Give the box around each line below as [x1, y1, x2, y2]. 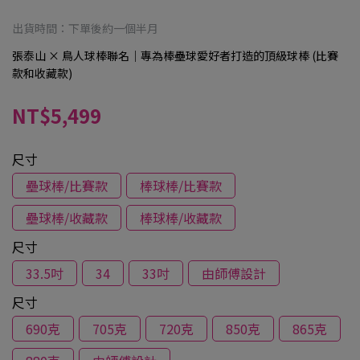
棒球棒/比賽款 [140, 176, 222, 195]
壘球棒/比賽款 [26, 176, 108, 195]
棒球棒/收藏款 [140, 208, 222, 227]
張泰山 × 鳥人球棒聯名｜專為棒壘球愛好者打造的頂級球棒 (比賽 [12, 47, 338, 63]
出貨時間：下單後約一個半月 [12, 20, 158, 36]
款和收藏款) [12, 65, 72, 81]
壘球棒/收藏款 [26, 208, 108, 227]
